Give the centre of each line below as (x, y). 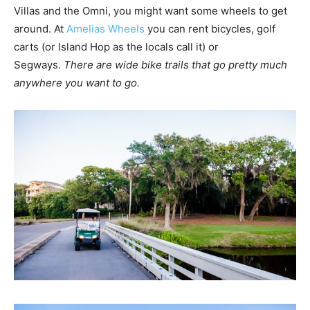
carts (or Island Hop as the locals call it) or (116, 47)
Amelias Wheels (106, 29)
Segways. (39, 65)
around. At (40, 29)
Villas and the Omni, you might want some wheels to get (151, 11)
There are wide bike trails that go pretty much (175, 65)
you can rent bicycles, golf (210, 29)
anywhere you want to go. (80, 83)
